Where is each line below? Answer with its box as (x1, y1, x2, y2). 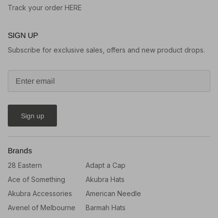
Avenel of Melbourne (8, 203, 75, 212)
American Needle (86, 189, 141, 198)
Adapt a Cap (86, 161, 126, 170)
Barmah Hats (86, 203, 126, 212)
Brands (8, 146, 32, 155)
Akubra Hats (86, 175, 125, 184)
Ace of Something (8, 175, 65, 184)
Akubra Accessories (8, 189, 72, 198)
